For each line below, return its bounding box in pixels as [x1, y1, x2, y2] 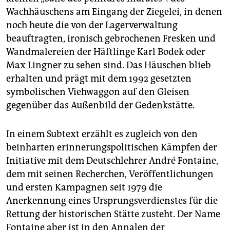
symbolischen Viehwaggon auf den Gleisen [6, 86, 189, 98]
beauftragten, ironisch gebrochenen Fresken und [6, 33, 216, 45]
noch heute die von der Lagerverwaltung [6, 20, 178, 31]
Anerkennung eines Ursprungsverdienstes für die [6, 195, 218, 207]
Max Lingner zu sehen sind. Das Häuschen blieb [6, 60, 211, 71]
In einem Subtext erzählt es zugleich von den [6, 128, 198, 140]
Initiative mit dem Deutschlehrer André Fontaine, [6, 155, 218, 167]
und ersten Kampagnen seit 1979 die [6, 182, 162, 194]
